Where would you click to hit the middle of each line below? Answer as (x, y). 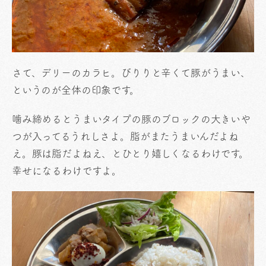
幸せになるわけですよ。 (67, 171)
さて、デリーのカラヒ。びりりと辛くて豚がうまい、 (131, 73)
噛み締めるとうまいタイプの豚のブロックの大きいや (131, 119)
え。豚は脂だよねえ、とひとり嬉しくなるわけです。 (130, 153)
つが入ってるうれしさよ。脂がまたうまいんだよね (126, 136)
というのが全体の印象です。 (76, 90)
